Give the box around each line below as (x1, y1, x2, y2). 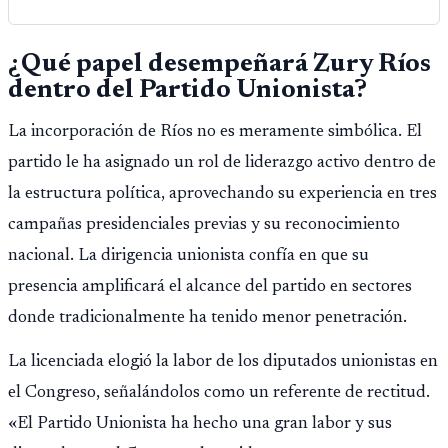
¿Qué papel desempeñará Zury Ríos (8, 51, 431, 78)
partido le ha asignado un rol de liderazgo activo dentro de (8, 153, 436, 172)
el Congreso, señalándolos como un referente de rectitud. (8, 383, 430, 402)
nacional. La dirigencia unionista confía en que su (8, 246, 369, 265)
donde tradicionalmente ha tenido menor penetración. (8, 308, 407, 327)
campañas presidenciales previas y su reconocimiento (8, 215, 400, 234)
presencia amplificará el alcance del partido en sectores (8, 277, 412, 296)
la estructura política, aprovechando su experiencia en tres (8, 184, 437, 203)
